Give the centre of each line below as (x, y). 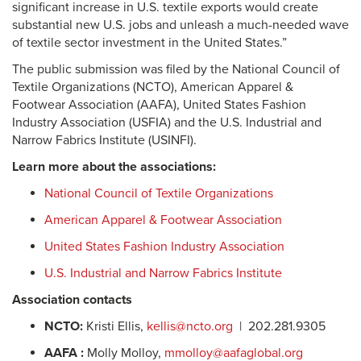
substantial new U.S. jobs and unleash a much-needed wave (180, 25)
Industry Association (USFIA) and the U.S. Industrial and (167, 122)
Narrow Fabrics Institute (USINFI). (104, 140)
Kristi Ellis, (115, 326)
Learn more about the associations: (114, 167)
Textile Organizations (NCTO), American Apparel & (153, 87)
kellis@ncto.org (190, 326)
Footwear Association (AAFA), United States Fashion (159, 105)
